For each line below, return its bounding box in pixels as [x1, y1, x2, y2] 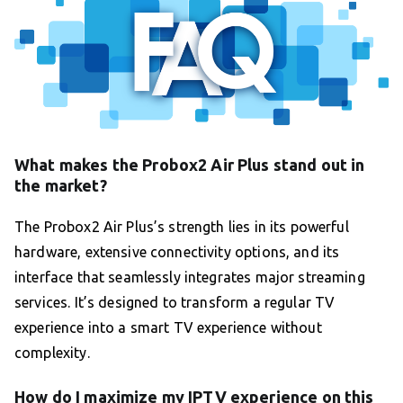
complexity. [14, 345, 90, 362]
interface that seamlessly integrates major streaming [14, 269, 365, 286]
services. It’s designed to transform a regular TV [14, 294, 336, 311]
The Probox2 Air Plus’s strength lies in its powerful [14, 219, 349, 236]
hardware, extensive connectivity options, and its [14, 244, 340, 261]
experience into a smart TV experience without [14, 319, 322, 336]
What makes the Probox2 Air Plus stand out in [14, 156, 365, 175]
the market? [14, 176, 107, 195]
